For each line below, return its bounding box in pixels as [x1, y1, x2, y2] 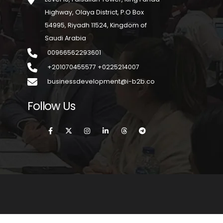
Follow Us [27, 98, 75, 114]
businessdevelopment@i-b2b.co [47, 77, 155, 86]
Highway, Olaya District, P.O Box [45, 8, 144, 16]
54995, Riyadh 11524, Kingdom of [45, 21, 147, 29]
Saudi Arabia [45, 34, 86, 42]
